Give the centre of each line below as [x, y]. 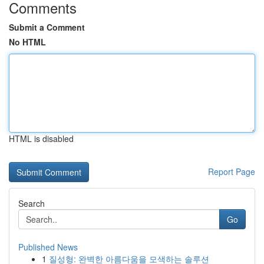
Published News [48, 247]
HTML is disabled [41, 138]
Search [32, 203]
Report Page [232, 171]
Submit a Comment [47, 27]
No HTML [27, 42]
